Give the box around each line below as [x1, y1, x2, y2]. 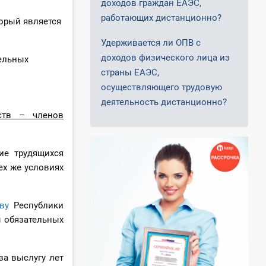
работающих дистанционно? [101, 12, 221, 24]
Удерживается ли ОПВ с [101, 37, 201, 49]
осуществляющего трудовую [101, 82, 222, 93]
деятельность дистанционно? [101, 97, 227, 108]
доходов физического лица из [101, 52, 230, 64]
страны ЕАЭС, [101, 67, 159, 78]
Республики [9, 200, 64, 211]
